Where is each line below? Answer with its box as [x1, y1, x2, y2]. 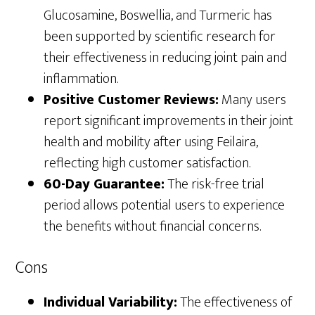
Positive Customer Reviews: [44, 87, 219, 112]
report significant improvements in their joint [44, 108, 294, 133]
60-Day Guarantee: [44, 172, 165, 196]
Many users [219, 87, 287, 112]
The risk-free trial [165, 172, 265, 196]
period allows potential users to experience [44, 193, 285, 217]
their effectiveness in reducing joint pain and [44, 45, 288, 70]
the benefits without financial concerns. [44, 214, 262, 238]
